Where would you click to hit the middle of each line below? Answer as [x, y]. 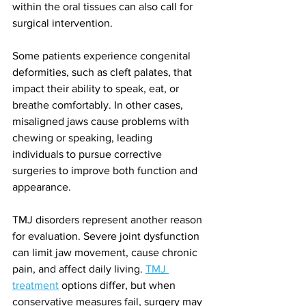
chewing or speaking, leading [84, 138]
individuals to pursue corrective [88, 154]
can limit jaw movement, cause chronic [106, 253]
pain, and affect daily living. [79, 269]
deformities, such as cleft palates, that [103, 72]
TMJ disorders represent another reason [109, 220]
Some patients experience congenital [103, 56]
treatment [36, 286]
